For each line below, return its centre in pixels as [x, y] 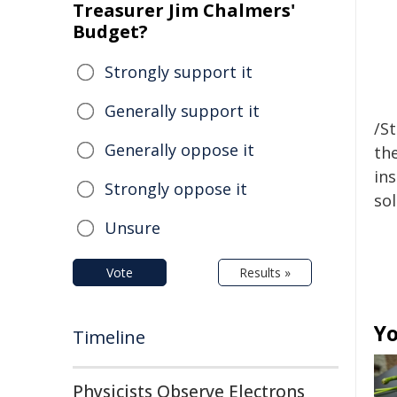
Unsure [132, 228]
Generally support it [182, 111]
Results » [265, 272]
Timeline [109, 337]
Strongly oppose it [176, 189]
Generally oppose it [179, 150]
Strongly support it [179, 72]
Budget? [110, 31]
